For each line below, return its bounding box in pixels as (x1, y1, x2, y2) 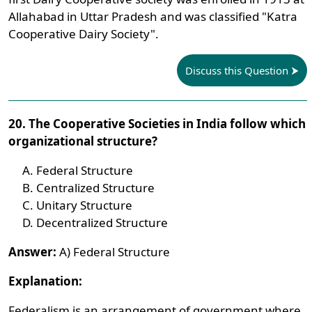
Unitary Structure (36, 197, 133, 213)
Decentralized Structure (36, 214, 169, 231)
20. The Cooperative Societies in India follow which (8, 116, 306, 132)
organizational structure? (8, 133, 158, 149)
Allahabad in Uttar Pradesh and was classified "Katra (8, 8, 298, 24)
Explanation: (8, 273, 83, 289)
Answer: (8, 244, 57, 260)
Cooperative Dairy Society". (8, 26, 159, 42)
